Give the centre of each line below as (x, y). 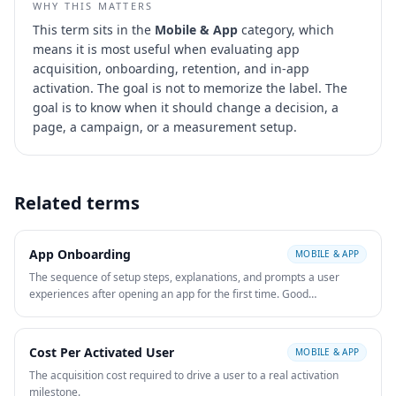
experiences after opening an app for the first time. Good (169, 294)
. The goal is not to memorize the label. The (219, 88)
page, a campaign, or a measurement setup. (165, 127)
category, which (286, 30)
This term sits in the (94, 30)
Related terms (77, 203)
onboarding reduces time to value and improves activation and (183, 311)
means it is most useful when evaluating (153, 49)
